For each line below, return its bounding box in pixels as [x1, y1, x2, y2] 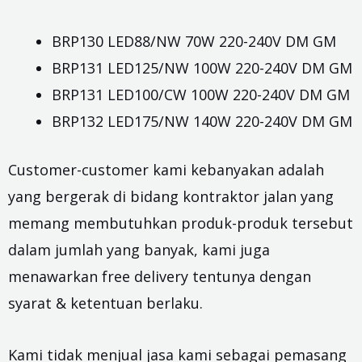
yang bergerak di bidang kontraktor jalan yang [8, 186, 334, 206]
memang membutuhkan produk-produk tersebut [8, 213, 353, 233]
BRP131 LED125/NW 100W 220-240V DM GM [52, 57, 352, 78]
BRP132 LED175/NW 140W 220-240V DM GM [52, 111, 352, 131]
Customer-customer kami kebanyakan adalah [8, 159, 324, 179]
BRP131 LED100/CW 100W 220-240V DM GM [52, 84, 350, 104]
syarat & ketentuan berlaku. [8, 293, 203, 313]
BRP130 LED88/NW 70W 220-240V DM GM [52, 31, 336, 51]
